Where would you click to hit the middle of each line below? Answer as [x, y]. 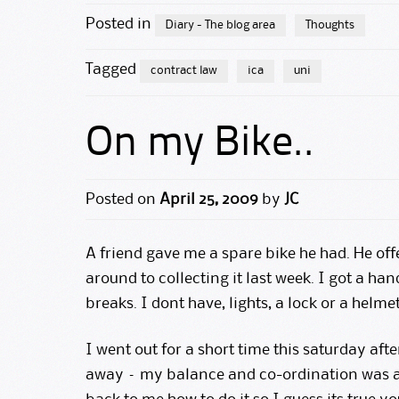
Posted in [120, 24]
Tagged [113, 70]
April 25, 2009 [209, 200]
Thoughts [330, 24]
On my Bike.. [200, 144]
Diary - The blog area [220, 24]
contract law [184, 71]
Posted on [122, 200]
